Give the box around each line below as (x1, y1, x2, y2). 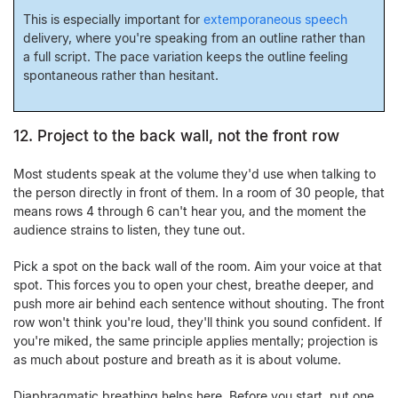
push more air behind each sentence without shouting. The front (13, 296, 385, 311)
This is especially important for (23, 12, 203, 27)
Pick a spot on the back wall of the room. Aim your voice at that (13, 259, 382, 274)
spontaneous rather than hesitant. (23, 68, 222, 83)
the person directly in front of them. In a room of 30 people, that (13, 185, 385, 200)
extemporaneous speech (203, 12, 347, 27)
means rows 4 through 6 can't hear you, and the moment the (13, 203, 366, 219)
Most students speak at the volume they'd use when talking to (13, 166, 376, 181)
